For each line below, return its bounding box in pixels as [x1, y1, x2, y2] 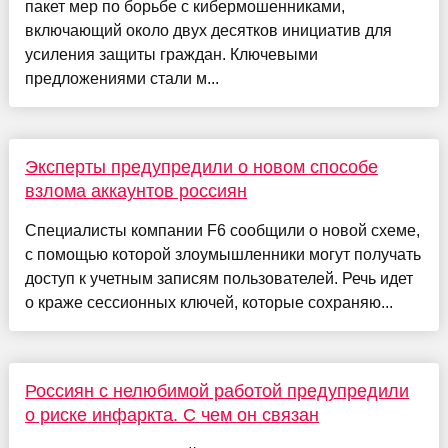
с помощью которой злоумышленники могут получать [24, 245, 421, 263]
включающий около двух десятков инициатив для [24, 21, 392, 39]
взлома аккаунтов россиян [24, 180, 247, 201]
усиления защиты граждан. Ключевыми [24, 45, 318, 63]
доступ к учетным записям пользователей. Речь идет [24, 269, 413, 287]
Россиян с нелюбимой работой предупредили [24, 380, 409, 401]
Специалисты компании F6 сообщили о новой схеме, [24, 221, 420, 239]
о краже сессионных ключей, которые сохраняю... [24, 293, 393, 311]
